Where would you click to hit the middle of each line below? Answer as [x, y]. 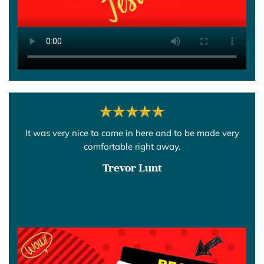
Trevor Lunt [132, 167]
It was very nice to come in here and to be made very [132, 133]
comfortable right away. [132, 146]
